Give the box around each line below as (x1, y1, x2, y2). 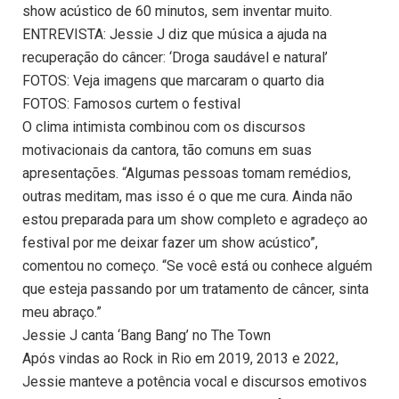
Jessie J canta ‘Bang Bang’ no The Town (22, 327, 271, 345)
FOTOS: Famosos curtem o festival (22, 95, 240, 113)
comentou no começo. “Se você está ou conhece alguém (22, 257, 372, 275)
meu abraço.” (22, 304, 102, 322)
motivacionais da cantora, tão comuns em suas (22, 142, 312, 159)
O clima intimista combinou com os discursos (22, 118, 305, 136)
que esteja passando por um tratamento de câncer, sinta (22, 281, 369, 298)
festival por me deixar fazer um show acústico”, (22, 234, 318, 252)
